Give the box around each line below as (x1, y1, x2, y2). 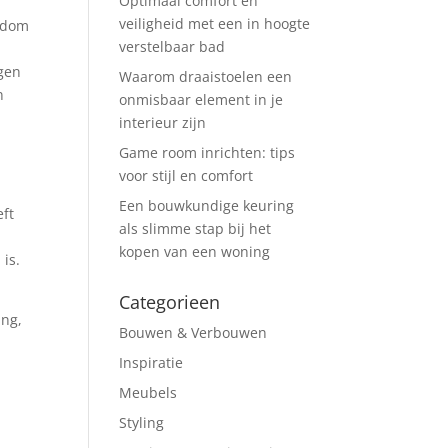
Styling (119, 413, 165, 432)
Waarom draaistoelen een (119, 67, 293, 86)
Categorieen (119, 290, 221, 314)
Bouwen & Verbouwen (119, 323, 268, 342)
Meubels (119, 383, 178, 402)
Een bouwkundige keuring (119, 196, 295, 215)
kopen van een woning (119, 242, 271, 261)
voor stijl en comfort (119, 166, 254, 185)
